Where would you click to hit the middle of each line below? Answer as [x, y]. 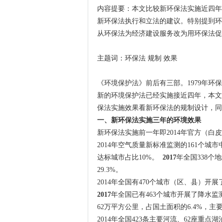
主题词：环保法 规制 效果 [137, 58]
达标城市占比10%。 [130, 157]
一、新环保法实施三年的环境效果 [149, 120]
